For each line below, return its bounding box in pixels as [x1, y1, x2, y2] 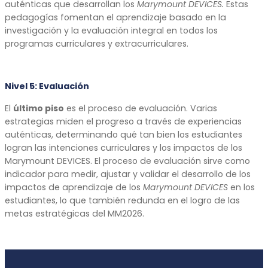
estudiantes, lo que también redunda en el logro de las [5, 194, 240, 207]
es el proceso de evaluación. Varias [64, 102, 217, 115]
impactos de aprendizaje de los [5, 181, 143, 194]
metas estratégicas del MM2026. [5, 208, 144, 220]
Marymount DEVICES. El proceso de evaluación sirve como [5, 155, 250, 167]
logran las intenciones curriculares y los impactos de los [5, 142, 242, 154]
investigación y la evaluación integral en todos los [5, 25, 218, 37]
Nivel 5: [5, 80, 37, 92]
